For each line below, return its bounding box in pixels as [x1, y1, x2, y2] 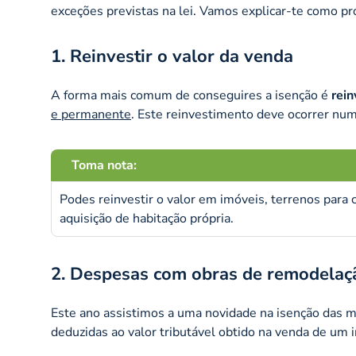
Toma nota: [72, 156, 137, 174]
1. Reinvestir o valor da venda [51, 44, 293, 68]
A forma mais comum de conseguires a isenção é [51, 86, 331, 104]
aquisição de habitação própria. [60, 209, 234, 227]
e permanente [51, 105, 131, 123]
